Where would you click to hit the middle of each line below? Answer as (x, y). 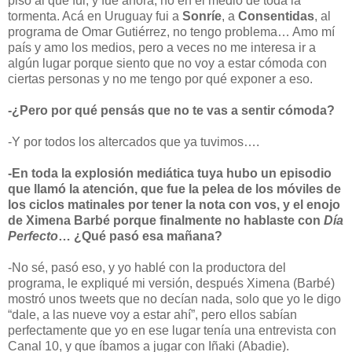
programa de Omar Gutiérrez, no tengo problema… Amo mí (171, 31)
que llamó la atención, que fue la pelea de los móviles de (174, 189)
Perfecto (33, 236)
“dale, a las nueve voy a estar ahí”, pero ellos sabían (152, 314)
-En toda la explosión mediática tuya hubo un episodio (170, 173)
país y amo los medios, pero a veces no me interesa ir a (162, 47)
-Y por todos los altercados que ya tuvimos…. (134, 141)
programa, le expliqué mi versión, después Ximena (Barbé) (171, 283)
